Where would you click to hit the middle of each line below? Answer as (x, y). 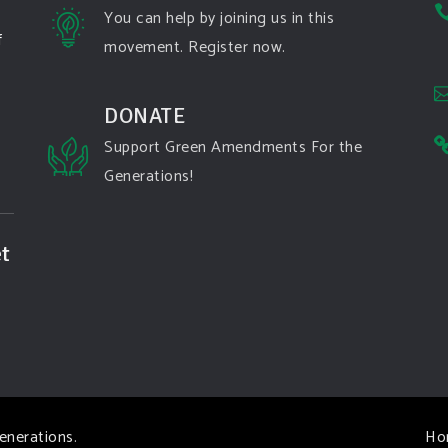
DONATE (145, 115)
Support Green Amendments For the (233, 147)
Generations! (148, 176)
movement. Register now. (195, 47)
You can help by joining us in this (219, 18)
